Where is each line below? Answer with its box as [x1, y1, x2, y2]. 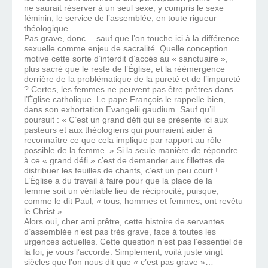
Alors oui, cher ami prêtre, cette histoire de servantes [24, 217, 224, 227]
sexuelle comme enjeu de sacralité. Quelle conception [24, 44, 228, 54]
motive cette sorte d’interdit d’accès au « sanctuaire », [24, 54, 228, 64]
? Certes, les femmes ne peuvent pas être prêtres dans [24, 84, 233, 95]
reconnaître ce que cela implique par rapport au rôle [24, 135, 221, 145]
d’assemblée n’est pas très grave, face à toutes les [24, 227, 216, 237]
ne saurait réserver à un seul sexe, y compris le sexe [24, 3, 224, 13]
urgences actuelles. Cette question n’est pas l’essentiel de [24, 237, 243, 247]
